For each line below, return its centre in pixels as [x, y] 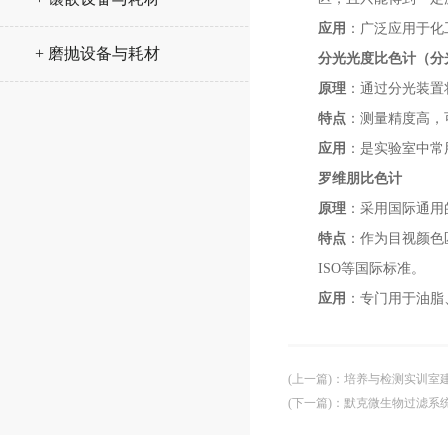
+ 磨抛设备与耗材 [97, 53]
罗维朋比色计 [360, 178]
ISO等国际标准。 [371, 268]
